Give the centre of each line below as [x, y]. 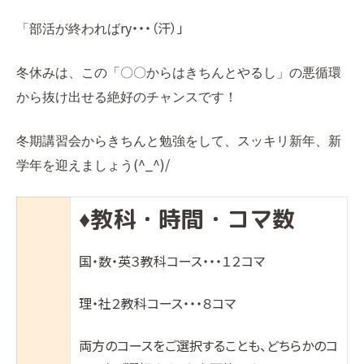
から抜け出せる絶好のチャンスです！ [127, 97]
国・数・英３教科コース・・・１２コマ [172, 261]
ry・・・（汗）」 [152, 28]
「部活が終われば [68, 29]
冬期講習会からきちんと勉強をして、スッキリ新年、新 [179, 141]
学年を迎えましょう [75, 165]
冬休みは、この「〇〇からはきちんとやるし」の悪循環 [179, 73]
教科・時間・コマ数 [193, 219]
